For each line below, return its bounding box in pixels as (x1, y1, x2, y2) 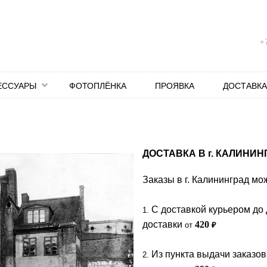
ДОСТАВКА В (142, 148, 208, 159)
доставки (142, 219, 185, 229)
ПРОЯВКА (155, 81, 194, 91)
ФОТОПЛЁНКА (69, 81, 126, 91)
